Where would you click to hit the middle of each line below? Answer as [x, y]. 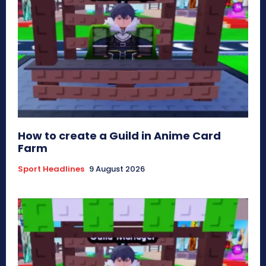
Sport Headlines [51, 169]
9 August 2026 [117, 169]
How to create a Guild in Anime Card [119, 135]
